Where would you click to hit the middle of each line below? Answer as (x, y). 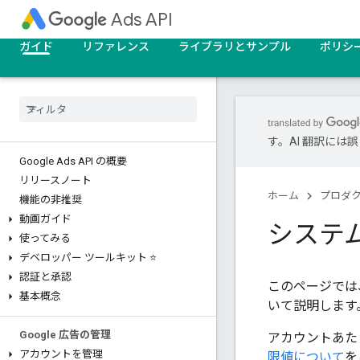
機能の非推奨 (51, 200)
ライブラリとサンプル (235, 47)
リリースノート (55, 180)
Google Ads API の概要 (73, 161)
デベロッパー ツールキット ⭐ (88, 258)
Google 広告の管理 (65, 335)
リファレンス (116, 47)
